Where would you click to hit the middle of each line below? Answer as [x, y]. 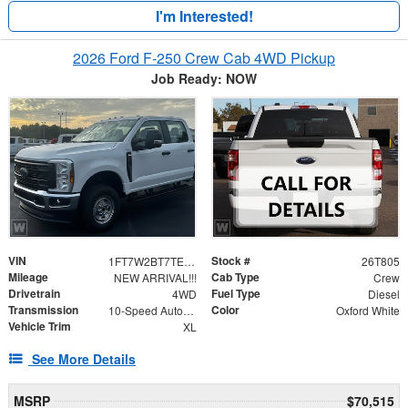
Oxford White [367, 311]
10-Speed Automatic [188, 311]
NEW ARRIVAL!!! [155, 278]
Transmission [43, 310]
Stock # [231, 261]
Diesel [383, 294]
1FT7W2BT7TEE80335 [189, 261]
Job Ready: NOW [204, 79]
